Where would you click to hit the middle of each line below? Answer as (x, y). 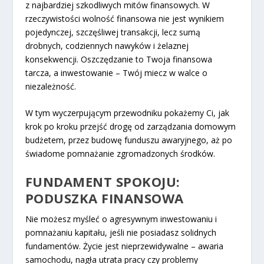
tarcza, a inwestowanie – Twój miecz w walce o (116, 72)
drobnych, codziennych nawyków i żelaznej (107, 45)
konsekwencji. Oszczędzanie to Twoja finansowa (118, 59)
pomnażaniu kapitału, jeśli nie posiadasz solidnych (121, 233)
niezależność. (50, 86)
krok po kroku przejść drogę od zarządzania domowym (130, 126)
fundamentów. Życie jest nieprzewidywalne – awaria (124, 246)
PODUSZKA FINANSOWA (104, 198)
